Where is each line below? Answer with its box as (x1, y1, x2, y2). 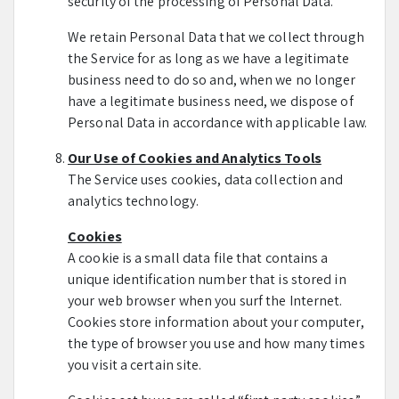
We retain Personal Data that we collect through (68, 28, 364, 46)
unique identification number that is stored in (68, 270, 346, 289)
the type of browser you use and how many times (68, 334, 365, 353)
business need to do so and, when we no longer (68, 70, 356, 89)
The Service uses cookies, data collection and (68, 170, 344, 189)
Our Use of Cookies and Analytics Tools (68, 149, 322, 167)
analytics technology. (68, 191, 199, 210)
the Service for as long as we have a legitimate (68, 49, 349, 68)
